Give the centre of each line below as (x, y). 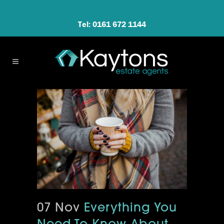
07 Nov (58, 209)
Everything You (128, 209)
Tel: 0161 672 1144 (112, 24)
